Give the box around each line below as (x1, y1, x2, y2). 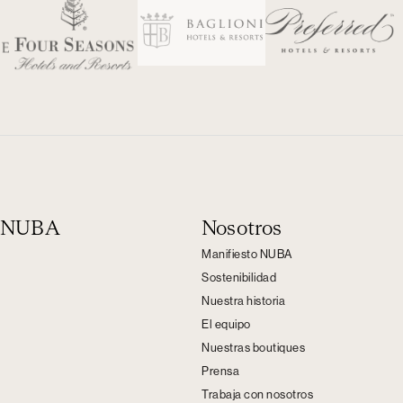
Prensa (201, 365, 239, 377)
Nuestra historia (201, 295, 285, 307)
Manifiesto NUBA (201, 248, 292, 260)
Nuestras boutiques (201, 342, 305, 354)
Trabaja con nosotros (201, 389, 313, 400)
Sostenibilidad (201, 272, 276, 283)
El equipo (201, 318, 251, 330)
